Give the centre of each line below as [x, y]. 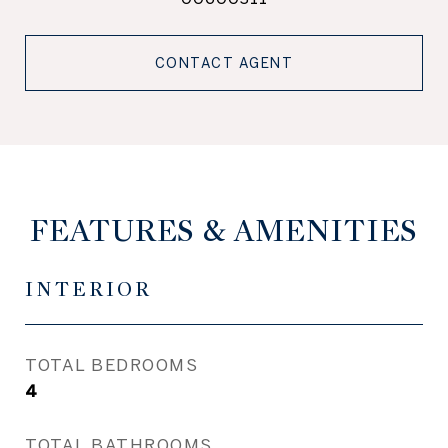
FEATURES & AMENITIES [224, 231]
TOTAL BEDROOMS [111, 364]
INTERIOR [88, 289]
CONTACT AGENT [224, 63]
